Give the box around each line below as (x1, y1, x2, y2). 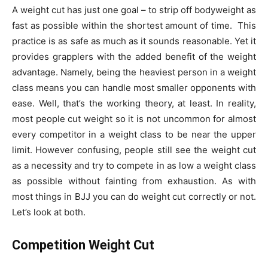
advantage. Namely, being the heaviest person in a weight (12, 66, 256, 78)
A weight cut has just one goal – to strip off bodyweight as (12, 4, 256, 16)
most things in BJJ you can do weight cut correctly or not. (12, 190, 256, 202)
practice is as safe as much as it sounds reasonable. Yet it (12, 35, 256, 47)
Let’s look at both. (12, 206, 86, 218)
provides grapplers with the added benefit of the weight (12, 50, 256, 62)
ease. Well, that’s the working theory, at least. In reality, (12, 97, 256, 109)
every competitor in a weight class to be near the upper (12, 128, 256, 140)
